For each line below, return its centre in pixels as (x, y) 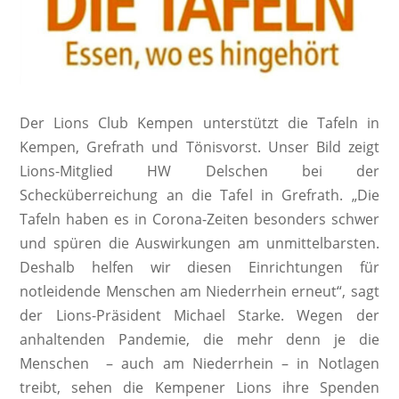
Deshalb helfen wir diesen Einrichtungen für (199, 268)
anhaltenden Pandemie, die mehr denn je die (199, 340)
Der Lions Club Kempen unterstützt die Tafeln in (199, 123)
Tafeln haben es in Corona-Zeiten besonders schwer (199, 220)
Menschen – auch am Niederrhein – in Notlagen (199, 364)
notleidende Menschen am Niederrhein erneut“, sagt (199, 292)
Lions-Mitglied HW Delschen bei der (199, 171)
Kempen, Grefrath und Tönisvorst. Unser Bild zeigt (199, 147)
